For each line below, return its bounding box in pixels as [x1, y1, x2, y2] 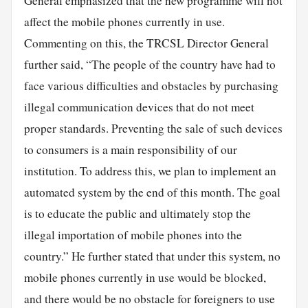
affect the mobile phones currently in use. [23, 13, 225, 30]
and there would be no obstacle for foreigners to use [23, 290, 275, 307]
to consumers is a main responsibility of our [23, 141, 237, 157]
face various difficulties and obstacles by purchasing [23, 77, 278, 93]
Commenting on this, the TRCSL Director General [23, 34, 269, 51]
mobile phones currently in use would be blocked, [23, 269, 266, 285]
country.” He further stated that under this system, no [23, 247, 280, 264]
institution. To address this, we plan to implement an [23, 162, 276, 179]
